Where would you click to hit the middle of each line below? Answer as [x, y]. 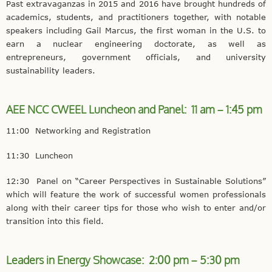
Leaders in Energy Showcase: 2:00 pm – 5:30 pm [123, 260]
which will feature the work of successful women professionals [136, 194]
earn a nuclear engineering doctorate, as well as [136, 43]
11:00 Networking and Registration [78, 130]
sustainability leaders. [51, 70]
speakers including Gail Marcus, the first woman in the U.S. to [136, 30]
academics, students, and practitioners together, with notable [136, 17]
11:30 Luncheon [39, 156]
